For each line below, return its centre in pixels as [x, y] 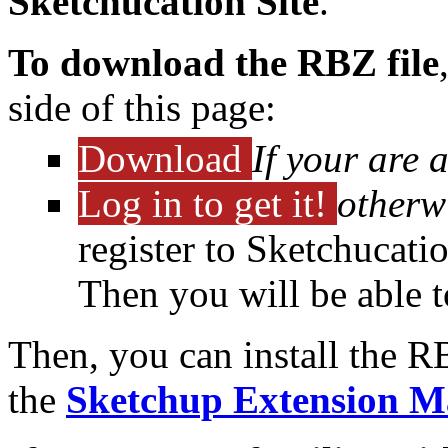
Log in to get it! [207, 203]
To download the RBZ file [223, 62]
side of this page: [142, 107]
